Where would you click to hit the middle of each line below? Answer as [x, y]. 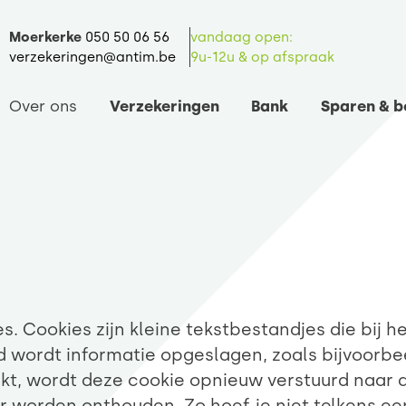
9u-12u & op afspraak [262, 57]
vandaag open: [242, 37]
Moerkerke [45, 37]
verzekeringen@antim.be [92, 57]
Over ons [43, 106]
